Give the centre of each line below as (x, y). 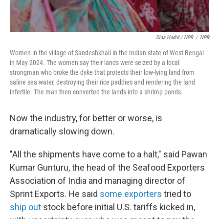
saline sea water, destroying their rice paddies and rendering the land (102, 82)
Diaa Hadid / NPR (175, 37)
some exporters (131, 194)
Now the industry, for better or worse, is (86, 118)
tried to (176, 194)
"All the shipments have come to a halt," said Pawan (109, 154)
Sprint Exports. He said (55, 194)
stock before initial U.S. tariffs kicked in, (118, 207)
